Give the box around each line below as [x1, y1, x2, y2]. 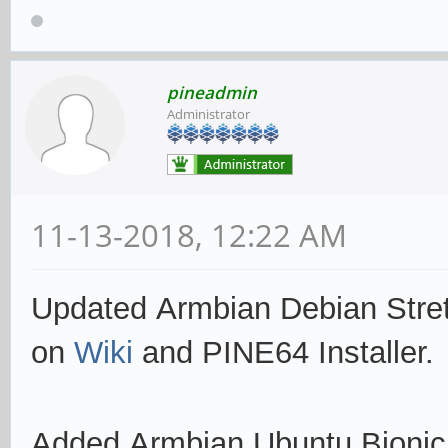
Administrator [167, 105, 250, 124]
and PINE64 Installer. [142, 335, 434, 371]
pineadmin [167, 81, 257, 105]
